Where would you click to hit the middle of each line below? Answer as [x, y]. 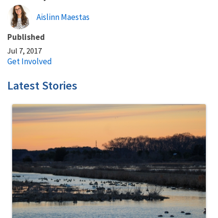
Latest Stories [42, 85]
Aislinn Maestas [63, 17]
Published [26, 37]
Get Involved [30, 61]
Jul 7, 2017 [25, 50]
